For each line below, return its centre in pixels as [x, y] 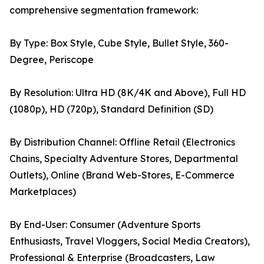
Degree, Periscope [52, 60]
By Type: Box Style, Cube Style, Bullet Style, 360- [119, 43]
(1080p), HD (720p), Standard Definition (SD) [111, 109]
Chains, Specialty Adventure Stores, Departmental [124, 159]
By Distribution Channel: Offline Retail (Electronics [122, 142]
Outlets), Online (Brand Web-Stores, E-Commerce [122, 175]
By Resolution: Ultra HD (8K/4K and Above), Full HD [128, 93]
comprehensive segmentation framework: [104, 10]
